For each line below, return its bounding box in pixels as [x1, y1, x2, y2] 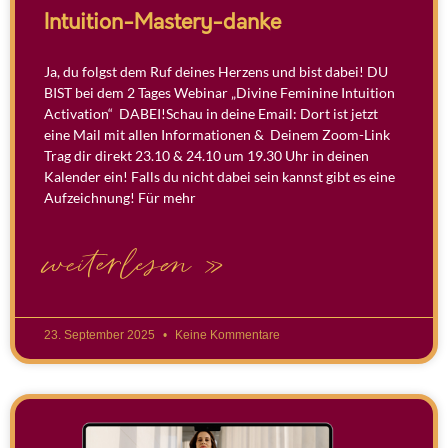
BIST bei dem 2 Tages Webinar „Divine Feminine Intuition [44, 83, 395, 101]
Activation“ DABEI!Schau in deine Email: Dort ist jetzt [44, 104, 378, 122]
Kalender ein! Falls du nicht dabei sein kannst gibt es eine [44, 167, 395, 185]
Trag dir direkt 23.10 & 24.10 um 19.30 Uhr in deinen [44, 146, 369, 164]
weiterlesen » [44, 241, 225, 288]
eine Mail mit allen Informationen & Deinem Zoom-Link [44, 125, 390, 143]
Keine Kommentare [172, 327, 280, 342]
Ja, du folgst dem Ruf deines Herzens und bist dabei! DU [44, 62, 388, 80]
